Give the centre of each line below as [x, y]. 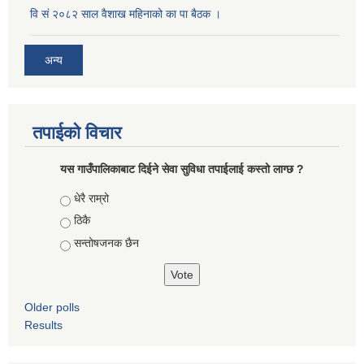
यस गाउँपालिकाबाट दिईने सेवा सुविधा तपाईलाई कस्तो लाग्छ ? [182, 169]
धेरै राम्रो [91, 198]
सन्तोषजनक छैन [106, 243]
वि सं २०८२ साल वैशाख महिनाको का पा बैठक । [126, 14]
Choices [83, 198]
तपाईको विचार [77, 132]
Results [43, 325]
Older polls [52, 307]
